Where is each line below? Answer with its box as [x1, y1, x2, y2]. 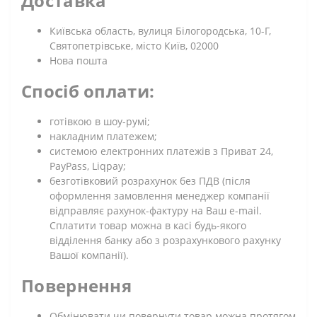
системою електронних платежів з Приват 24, [50, 144, 273, 158]
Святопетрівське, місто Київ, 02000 [50, 38, 219, 52]
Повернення [21, 273, 132, 297]
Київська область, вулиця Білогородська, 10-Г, [50, 23, 271, 38]
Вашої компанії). [50, 248, 129, 262]
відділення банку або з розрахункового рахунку [50, 233, 281, 247]
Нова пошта [50, 53, 108, 67]
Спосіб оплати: [21, 79, 155, 103]
